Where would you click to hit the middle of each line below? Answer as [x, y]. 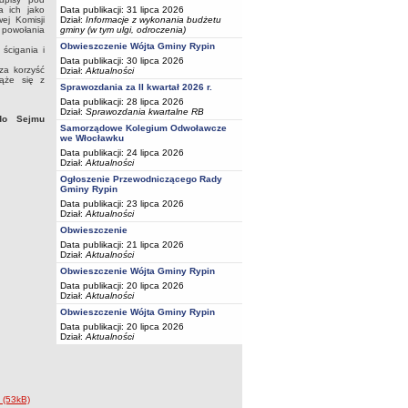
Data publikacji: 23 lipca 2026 [122, 204]
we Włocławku [92, 138]
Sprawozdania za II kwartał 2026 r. [136, 87]
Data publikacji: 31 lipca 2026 [122, 10]
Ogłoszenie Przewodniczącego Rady [141, 179]
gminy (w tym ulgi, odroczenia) [123, 30]
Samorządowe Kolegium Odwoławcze [143, 128]
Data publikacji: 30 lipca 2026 [122, 61]
